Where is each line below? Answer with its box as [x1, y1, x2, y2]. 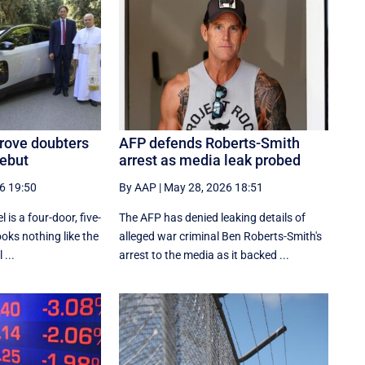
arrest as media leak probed [119, 151, 301, 169]
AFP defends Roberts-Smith [119, 134, 301, 152]
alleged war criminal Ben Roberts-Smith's [119, 229, 323, 243]
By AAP [119, 180, 157, 194]
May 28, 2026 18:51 [164, 180, 264, 194]
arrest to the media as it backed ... [119, 248, 290, 262]
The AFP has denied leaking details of [119, 210, 306, 224]
